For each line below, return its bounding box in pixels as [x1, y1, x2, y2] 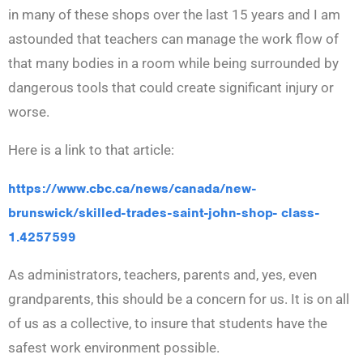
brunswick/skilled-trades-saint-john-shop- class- [8, 204, 319, 222]
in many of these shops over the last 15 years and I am [8, 6, 340, 23]
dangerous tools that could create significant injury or [8, 79, 334, 96]
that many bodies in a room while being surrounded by [8, 55, 339, 72]
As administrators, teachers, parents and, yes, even [8, 267, 317, 284]
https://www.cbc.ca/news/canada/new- [8, 180, 256, 198]
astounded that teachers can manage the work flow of [8, 31, 339, 48]
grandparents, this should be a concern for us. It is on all [8, 291, 349, 308]
